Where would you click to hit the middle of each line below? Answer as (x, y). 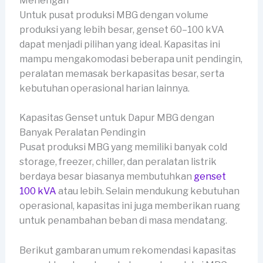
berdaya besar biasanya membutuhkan (106, 177)
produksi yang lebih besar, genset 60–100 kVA (122, 29)
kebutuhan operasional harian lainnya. (104, 88)
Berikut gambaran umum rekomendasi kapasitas (127, 250)
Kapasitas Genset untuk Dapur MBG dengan (117, 118)
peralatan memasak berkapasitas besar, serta (122, 73)
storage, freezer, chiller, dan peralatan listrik (118, 162)
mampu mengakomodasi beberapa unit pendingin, (131, 59)
